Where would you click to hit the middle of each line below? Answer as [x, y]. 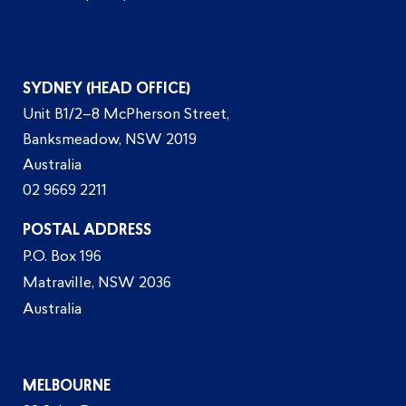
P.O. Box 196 [63, 258]
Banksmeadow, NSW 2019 [110, 141]
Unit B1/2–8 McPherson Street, [126, 116]
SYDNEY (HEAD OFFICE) [107, 90]
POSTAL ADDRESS [87, 232]
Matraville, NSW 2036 [97, 284]
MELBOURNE [67, 387]
